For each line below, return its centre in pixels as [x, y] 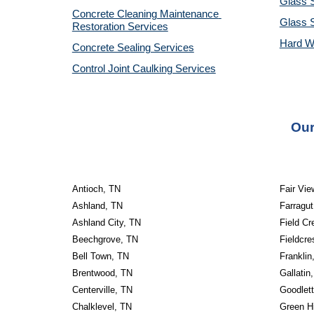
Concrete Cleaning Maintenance [145, 14]
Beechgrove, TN [105, 239]
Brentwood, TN [102, 273]
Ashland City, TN [106, 223]
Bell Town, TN [100, 256]
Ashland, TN [97, 206]
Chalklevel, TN [102, 307]
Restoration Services [120, 27]
